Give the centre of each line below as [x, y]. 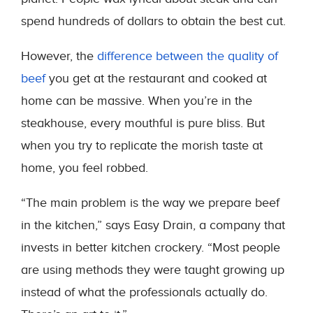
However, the [59, 56]
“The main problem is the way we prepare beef [150, 203]
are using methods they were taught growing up [153, 270]
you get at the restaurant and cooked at [156, 79]
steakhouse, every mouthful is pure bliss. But [143, 123]
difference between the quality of [188, 56]
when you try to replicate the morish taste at [142, 146]
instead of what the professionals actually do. [144, 292]
